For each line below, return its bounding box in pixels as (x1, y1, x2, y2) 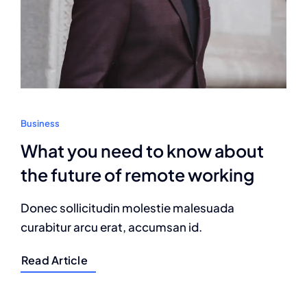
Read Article (21, 253, 88, 268)
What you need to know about (21, 140, 264, 162)
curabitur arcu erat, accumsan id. (21, 219, 202, 235)
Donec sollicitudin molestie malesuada (21, 200, 234, 216)
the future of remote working (21, 164, 254, 186)
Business (21, 118, 60, 130)
